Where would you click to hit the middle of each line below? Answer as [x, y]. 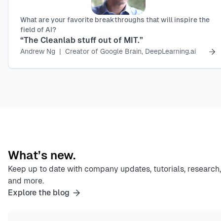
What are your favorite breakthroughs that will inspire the [115, 20]
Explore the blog [39, 193]
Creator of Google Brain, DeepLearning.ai [130, 52]
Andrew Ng [38, 52]
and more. [26, 181]
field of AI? [38, 30]
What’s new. [42, 155]
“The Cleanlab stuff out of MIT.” [82, 40]
